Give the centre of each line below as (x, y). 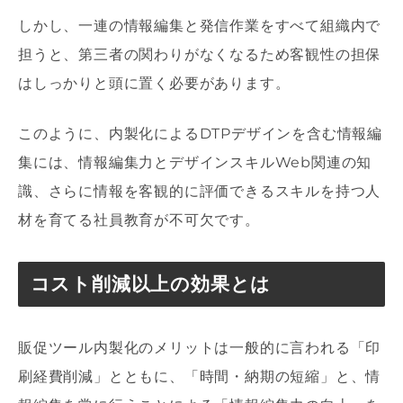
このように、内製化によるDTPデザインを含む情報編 (200, 133)
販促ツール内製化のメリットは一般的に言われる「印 (200, 348)
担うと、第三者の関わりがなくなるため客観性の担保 (200, 54)
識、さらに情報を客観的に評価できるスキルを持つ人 (200, 191)
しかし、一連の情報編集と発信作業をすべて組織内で (200, 25)
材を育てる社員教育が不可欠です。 (139, 219)
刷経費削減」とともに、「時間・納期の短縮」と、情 (200, 377)
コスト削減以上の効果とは (151, 283)
